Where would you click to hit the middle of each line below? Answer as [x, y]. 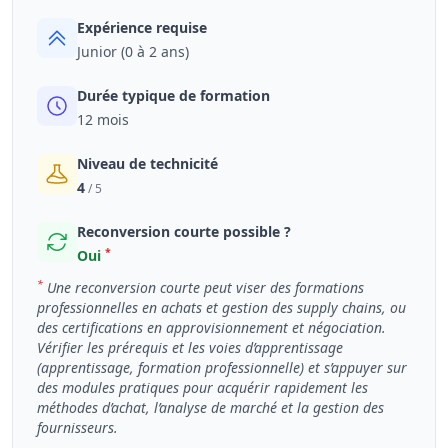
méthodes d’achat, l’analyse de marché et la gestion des [210, 407]
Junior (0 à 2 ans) [133, 51]
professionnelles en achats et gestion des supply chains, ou [221, 307]
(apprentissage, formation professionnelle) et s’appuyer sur [222, 367]
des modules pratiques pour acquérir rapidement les [202, 387]
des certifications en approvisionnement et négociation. [211, 327]
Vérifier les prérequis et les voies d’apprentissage [190, 347]
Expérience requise [142, 27]
